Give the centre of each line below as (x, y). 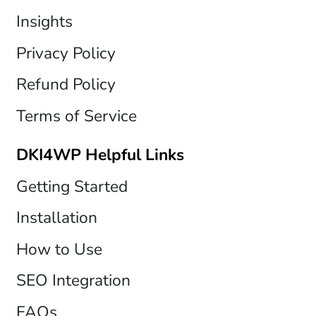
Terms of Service (76, 116)
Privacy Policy (66, 53)
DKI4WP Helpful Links (100, 155)
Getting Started (72, 186)
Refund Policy (66, 85)
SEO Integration (73, 281)
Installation (56, 218)
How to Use (59, 249)
